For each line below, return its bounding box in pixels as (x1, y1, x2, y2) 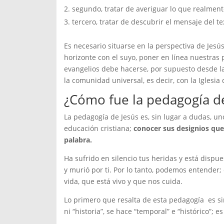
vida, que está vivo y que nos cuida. (63, 176, 182, 186)
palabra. (63, 135, 92, 145)
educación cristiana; (63, 123, 133, 133)
